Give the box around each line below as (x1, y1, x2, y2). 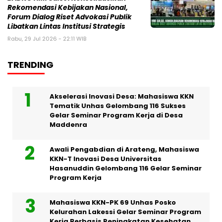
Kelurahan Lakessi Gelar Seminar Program (50, 207, 201, 217)
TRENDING (7, 58, 54, 71)
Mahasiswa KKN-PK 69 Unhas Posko (50, 197, 176, 207)
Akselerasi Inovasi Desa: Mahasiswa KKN (50, 91, 194, 101)
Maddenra (50, 119, 87, 129)
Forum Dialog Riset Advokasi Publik (7, 12, 132, 22)
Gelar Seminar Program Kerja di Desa (50, 110, 183, 120)
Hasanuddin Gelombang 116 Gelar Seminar (50, 163, 202, 173)
